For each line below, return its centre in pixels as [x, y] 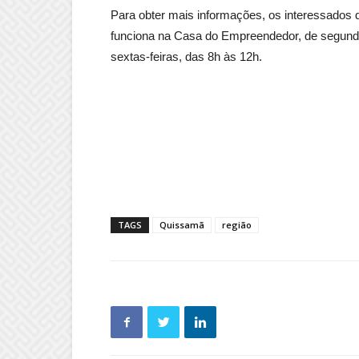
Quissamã [182, 225]
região [237, 225]
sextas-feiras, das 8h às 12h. [186, 57]
